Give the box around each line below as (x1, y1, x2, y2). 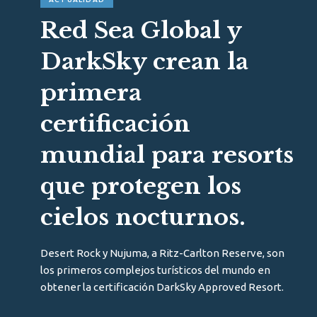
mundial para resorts (40, 141, 294, 170)
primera (40, 79, 142, 108)
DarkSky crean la (40, 47, 248, 76)
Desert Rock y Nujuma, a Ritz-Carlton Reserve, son (40, 247, 284, 260)
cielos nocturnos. (40, 203, 246, 232)
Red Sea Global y (40, 16, 241, 45)
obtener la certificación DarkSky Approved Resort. (40, 281, 284, 294)
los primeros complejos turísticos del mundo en (40, 264, 270, 277)
